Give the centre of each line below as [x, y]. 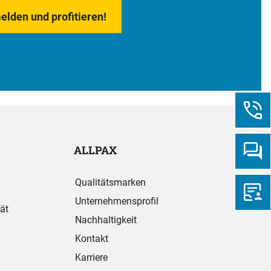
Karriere [91, 257]
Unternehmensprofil [117, 201]
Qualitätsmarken [110, 182]
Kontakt [92, 238]
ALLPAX [95, 150]
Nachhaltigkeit [106, 220]
